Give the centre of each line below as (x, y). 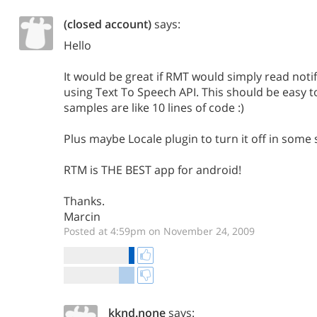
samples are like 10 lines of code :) (154, 108)
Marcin (82, 217)
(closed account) (108, 24)
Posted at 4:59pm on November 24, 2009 (159, 231)
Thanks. (84, 201)
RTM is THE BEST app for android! (152, 170)
